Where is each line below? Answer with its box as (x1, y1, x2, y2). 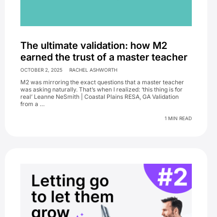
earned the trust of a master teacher (20, 51, 187, 63)
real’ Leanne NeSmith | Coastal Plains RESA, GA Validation (20, 93, 179, 101)
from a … (20, 100, 45, 108)
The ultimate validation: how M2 (20, 40, 167, 52)
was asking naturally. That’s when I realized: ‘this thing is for (20, 86, 183, 93)
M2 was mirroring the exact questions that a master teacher (20, 78, 184, 86)
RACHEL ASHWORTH (69, 67, 117, 73)
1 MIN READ (165, 115, 192, 122)
